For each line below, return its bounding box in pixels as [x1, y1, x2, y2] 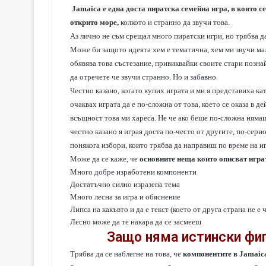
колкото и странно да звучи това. [121, 18, 230, 27]
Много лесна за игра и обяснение [70, 192, 180, 201]
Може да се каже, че [70, 154, 140, 163]
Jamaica [72, 4, 101, 13]
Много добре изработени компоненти [70, 167, 197, 176]
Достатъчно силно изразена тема [70, 180, 180, 189]
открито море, [70, 18, 121, 27]
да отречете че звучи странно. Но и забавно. [70, 72, 218, 81]
